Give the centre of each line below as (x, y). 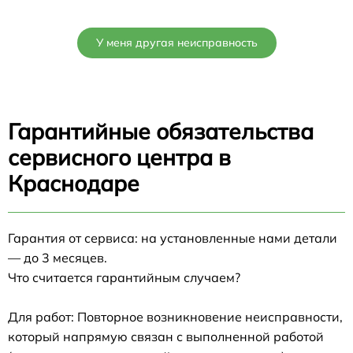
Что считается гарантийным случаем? (124, 277)
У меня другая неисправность (176, 42)
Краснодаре (74, 183)
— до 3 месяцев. (58, 257)
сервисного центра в (119, 157)
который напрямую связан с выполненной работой (166, 336)
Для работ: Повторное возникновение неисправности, (175, 316)
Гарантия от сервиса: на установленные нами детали (173, 238)
